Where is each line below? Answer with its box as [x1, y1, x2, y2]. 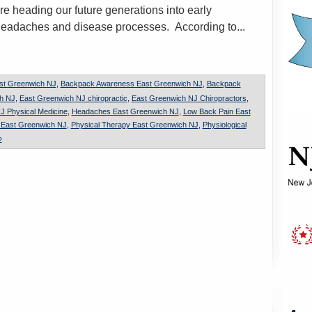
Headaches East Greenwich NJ [71, 107, 179, 116]
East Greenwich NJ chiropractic [19, 94, 127, 102]
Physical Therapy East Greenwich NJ [70, 120, 198, 129]
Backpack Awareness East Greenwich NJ [60, 79, 203, 88]
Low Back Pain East [182, 107, 251, 116]
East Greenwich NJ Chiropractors [131, 94, 247, 102]
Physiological [202, 120, 247, 129]
